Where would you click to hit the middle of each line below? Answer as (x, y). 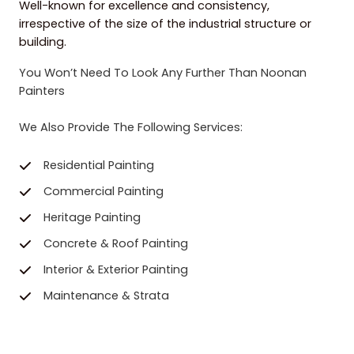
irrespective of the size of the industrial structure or (165, 24)
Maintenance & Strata (106, 296)
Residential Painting (99, 166)
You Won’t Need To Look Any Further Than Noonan (163, 73)
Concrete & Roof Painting (116, 244)
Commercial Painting (104, 192)
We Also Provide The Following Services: (131, 128)
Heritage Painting (92, 218)
